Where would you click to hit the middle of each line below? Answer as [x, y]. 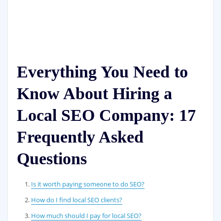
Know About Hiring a [94, 93]
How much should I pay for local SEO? [87, 215]
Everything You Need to [102, 72]
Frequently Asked [80, 137]
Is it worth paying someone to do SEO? [88, 184]
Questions [52, 158]
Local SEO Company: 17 [106, 115]
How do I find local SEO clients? [77, 200]
